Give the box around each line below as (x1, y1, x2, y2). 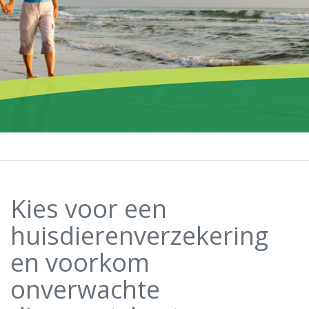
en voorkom (10, 246, 150, 279)
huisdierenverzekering (10, 219, 268, 252)
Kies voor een (10, 192, 167, 226)
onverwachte (10, 272, 160, 306)
